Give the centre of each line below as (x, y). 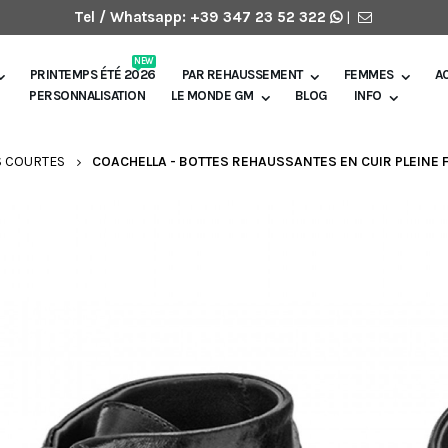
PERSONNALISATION (87, 95)
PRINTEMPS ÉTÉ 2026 (92, 74)
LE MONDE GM (212, 95)
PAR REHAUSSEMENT (242, 74)
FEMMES (368, 74)
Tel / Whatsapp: (131, 17)
